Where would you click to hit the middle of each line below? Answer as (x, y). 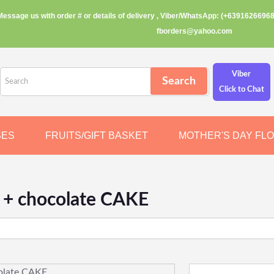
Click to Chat (241, 90)
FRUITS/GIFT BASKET (97, 135)
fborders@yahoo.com (194, 31)
